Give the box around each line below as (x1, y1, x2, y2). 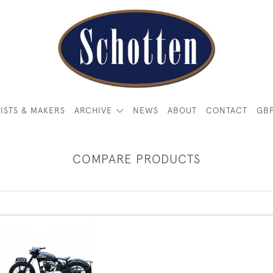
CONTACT (205, 105, 247, 115)
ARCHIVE (74, 105, 113, 115)
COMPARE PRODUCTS (73, 152, 200, 166)
